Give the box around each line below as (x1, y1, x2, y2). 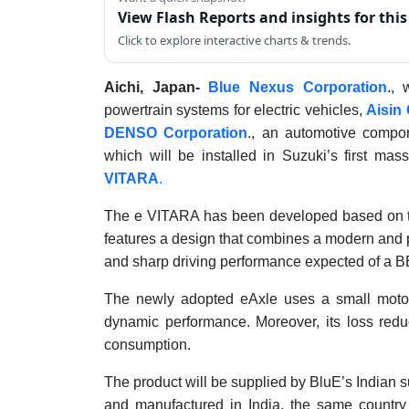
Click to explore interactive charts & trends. (118, 32, 351, 48)
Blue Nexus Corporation (208, 79, 387, 95)
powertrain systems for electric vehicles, (104, 102, 367, 118)
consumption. (104, 337, 191, 352)
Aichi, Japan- (104, 79, 209, 95)
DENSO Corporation (104, 125, 248, 141)
